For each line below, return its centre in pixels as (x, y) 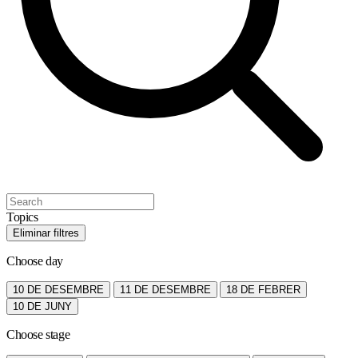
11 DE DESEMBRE (165, 289)
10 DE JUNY (42, 306)
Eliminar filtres (46, 233)
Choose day (35, 261)
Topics (22, 217)
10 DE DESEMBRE (58, 289)
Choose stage (38, 334)
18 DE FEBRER (264, 289)
